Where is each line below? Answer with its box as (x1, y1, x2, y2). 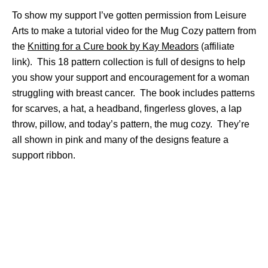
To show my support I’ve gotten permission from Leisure (12, 10, 246, 20)
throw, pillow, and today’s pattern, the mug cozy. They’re (12, 119, 249, 129)
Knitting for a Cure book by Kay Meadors (28, 41, 199, 51)
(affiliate (199, 41, 234, 51)
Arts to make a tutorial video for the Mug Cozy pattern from (12, 26, 256, 36)
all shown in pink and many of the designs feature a (12, 135, 229, 145)
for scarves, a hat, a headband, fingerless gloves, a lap (12, 103, 242, 114)
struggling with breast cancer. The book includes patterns (12, 88, 255, 98)
